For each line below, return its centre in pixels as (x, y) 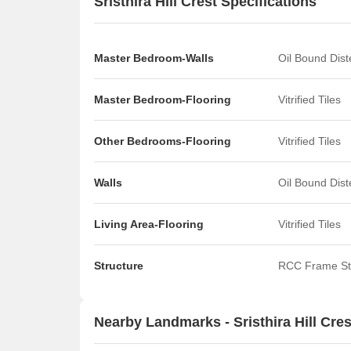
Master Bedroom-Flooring (163, 100)
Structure (119, 266)
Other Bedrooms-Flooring (163, 141)
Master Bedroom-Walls (154, 58)
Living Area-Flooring (149, 224)
